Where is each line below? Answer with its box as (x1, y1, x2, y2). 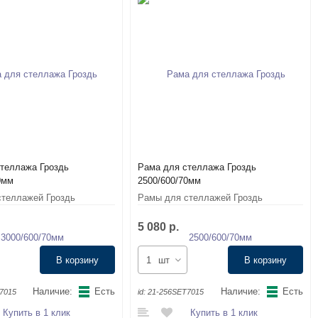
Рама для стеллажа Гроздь (138, 162, 257, 172)
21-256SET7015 (148, 287, 204, 296)
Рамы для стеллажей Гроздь (138, 192, 263, 203)
